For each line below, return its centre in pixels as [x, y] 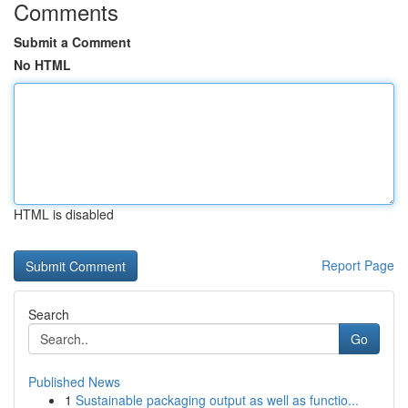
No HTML [42, 65]
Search [49, 314]
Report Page [358, 265]
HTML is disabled [64, 214]
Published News [74, 382]
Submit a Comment [72, 42]
